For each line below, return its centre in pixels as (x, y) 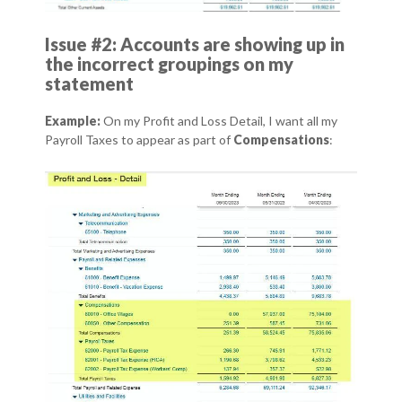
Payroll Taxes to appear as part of (139, 140)
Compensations (281, 140)
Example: (73, 121)
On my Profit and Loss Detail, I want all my (220, 121)
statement (89, 84)
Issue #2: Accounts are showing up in (195, 44)
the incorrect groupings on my (169, 64)
